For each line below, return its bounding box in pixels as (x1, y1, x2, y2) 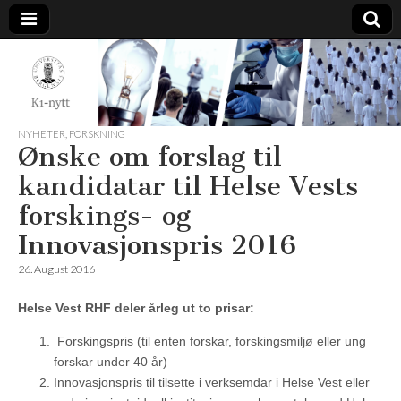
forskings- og (18, 200, 191, 233)
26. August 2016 (18, 262, 95, 277)
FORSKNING (69, 128, 125, 141)
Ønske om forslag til (18, 141, 282, 174)
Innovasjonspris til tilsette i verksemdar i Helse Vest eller (54, 375, 370, 390)
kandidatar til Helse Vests (18, 170, 358, 203)
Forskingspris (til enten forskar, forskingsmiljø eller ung (54, 334, 366, 349)
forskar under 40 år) (54, 354, 167, 370)
